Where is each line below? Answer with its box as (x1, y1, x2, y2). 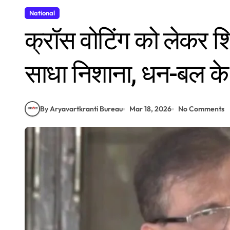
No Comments (178, 104, 224, 113)
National (29, 9, 55, 17)
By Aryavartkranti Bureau (40, 104, 123, 113)
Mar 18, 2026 (129, 104, 171, 113)
